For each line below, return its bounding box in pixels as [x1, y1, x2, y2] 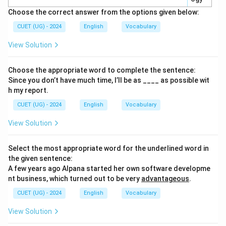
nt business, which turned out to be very [8, 175, 141, 183]
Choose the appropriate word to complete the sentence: [8, 66, 196, 74]
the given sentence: [8, 154, 73, 162]
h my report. [8, 86, 48, 94]
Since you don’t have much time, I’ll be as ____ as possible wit [8, 76, 209, 84]
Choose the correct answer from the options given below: [8, 8, 199, 16]
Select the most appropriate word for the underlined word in [8, 144, 209, 152]
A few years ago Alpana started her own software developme [8, 164, 210, 173]
